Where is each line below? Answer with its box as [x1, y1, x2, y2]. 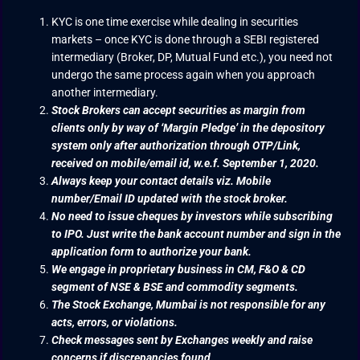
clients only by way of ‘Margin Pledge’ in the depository [51, 121, 325, 134]
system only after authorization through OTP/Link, [51, 138, 301, 152]
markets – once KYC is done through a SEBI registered [51, 32, 320, 46]
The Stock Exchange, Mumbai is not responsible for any [51, 297, 326, 311]
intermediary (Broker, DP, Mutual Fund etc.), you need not [51, 50, 333, 63]
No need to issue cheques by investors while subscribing [51, 209, 333, 223]
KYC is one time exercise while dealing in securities [51, 14, 299, 28]
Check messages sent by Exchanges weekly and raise [51, 333, 313, 346]
